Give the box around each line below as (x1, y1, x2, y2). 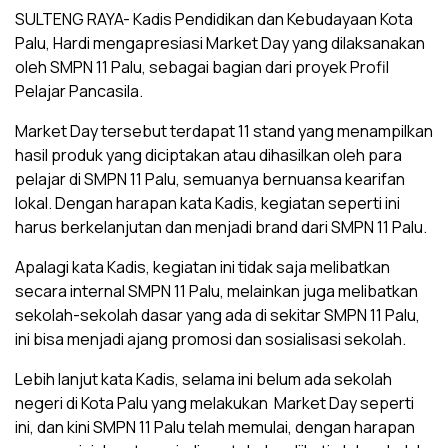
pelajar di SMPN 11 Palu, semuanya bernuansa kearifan (15, 168, 405, 190)
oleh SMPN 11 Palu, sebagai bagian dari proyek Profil (15, 56, 389, 78)
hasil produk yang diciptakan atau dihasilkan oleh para (15, 144, 402, 166)
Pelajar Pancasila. (15, 80, 143, 102)
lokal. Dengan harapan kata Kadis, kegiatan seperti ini (15, 192, 400, 214)
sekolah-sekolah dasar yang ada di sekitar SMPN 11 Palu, (15, 304, 420, 326)
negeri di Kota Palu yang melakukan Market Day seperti (15, 392, 414, 414)
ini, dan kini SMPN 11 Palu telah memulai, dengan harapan (15, 416, 415, 438)
